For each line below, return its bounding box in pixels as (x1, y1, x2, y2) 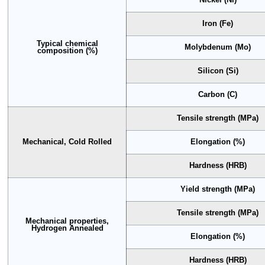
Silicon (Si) (197, 66, 238, 75)
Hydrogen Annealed (31, 224, 104, 232)
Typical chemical (36, 39, 98, 48)
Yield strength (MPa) (180, 185, 256, 193)
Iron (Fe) (202, 19, 234, 28)
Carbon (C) (198, 90, 238, 99)
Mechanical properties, (25, 216, 109, 225)
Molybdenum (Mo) (185, 43, 251, 51)
